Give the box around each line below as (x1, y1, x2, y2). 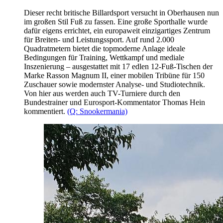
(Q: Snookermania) (67, 107, 127, 116)
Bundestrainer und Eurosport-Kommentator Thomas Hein (24, 98, 205, 107)
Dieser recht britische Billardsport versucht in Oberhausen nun (24, 8, 219, 17)
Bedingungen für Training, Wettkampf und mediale (24, 53, 184, 62)
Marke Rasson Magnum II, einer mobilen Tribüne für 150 (24, 71, 205, 80)
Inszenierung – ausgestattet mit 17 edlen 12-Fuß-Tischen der (24, 62, 213, 71)
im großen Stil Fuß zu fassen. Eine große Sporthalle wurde (24, 17, 208, 26)
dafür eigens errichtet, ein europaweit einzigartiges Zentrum (24, 26, 210, 35)
